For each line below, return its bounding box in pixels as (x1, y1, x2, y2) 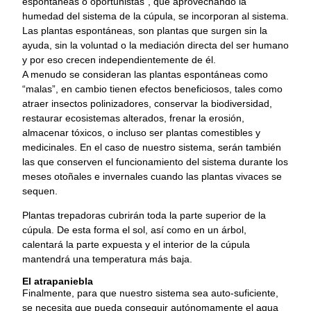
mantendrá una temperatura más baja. (22, 253, 192, 264)
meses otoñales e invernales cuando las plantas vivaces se (22, 170, 282, 182)
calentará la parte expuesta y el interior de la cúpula (22, 238, 250, 250)
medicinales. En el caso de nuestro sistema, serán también (22, 141, 281, 153)
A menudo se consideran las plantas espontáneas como (22, 68, 268, 80)
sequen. (22, 185, 58, 196)
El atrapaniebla (22, 276, 93, 287)
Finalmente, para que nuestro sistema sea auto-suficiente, (22, 287, 278, 299)
